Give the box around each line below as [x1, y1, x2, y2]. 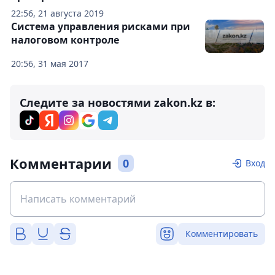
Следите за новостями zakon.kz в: [20, 95, 215, 110]
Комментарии [10, 154, 112, 172]
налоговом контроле [11, 33, 119, 47]
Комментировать [185, 228, 258, 239]
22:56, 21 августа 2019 [11, 7, 104, 19]
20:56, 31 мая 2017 [11, 58, 88, 69]
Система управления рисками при [11, 20, 190, 33]
